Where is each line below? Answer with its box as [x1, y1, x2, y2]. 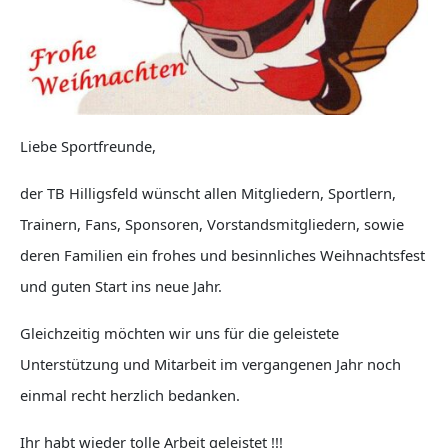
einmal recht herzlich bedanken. [20, 385, 240, 406]
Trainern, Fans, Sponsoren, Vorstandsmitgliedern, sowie [20, 214, 404, 235]
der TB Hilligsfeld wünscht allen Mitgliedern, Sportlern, [20, 183, 396, 204]
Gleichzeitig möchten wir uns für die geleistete [20, 323, 339, 344]
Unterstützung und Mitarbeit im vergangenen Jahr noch [20, 354, 401, 375]
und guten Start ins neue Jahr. [20, 276, 222, 297]
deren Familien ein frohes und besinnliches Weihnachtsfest [20, 245, 425, 266]
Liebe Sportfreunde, [20, 136, 156, 157]
